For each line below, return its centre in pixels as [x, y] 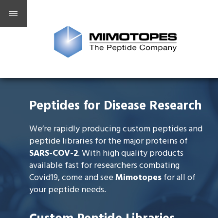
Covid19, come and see [72, 178]
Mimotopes [138, 178]
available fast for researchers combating [104, 166]
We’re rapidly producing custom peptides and [116, 129]
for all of [179, 178]
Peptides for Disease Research [115, 106]
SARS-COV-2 [54, 154]
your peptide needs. [68, 190]
